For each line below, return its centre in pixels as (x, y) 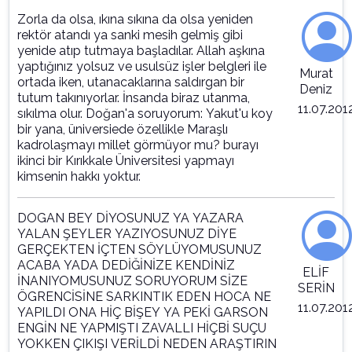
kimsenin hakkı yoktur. (79, 177)
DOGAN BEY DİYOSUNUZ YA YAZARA (130, 218)
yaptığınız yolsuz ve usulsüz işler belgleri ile (142, 67)
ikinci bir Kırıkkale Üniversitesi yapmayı (126, 161)
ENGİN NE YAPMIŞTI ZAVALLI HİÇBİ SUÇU (142, 328)
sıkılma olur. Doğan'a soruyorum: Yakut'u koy (145, 114)
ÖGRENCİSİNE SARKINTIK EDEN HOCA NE (144, 297)
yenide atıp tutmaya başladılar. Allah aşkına (141, 51)
